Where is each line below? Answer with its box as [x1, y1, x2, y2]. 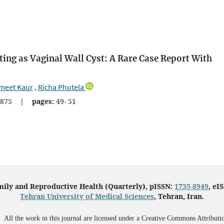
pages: [32, 96, 54, 106]
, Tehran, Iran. [154, 191, 204, 201]
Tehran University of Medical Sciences [20, 191, 154, 201]
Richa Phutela [38, 82, 84, 92]
